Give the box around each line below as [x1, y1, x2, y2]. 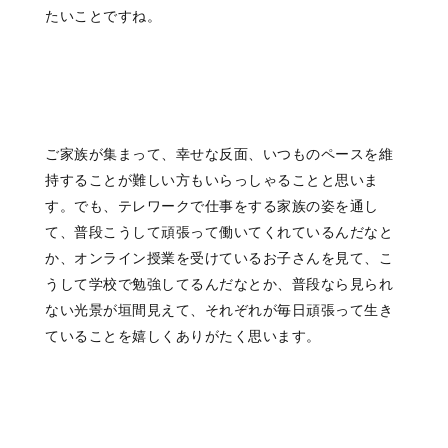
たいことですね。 [45, 8, 161, 25]
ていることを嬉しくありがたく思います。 [45, 328, 321, 345]
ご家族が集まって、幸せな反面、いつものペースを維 [45, 146, 393, 163]
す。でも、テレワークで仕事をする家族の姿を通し [45, 198, 379, 215]
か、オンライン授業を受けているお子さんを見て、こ [45, 250, 393, 267]
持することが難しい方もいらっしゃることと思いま [45, 172, 379, 189]
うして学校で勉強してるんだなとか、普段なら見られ [45, 276, 393, 293]
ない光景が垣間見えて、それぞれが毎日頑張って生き [45, 302, 393, 319]
